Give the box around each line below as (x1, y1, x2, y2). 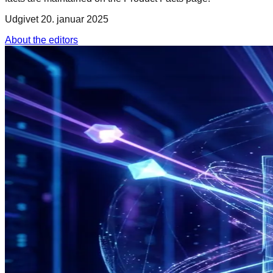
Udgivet (5, 13, 38, 24)
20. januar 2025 (41, 13, 108, 24)
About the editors (5, 34, 78, 45)
